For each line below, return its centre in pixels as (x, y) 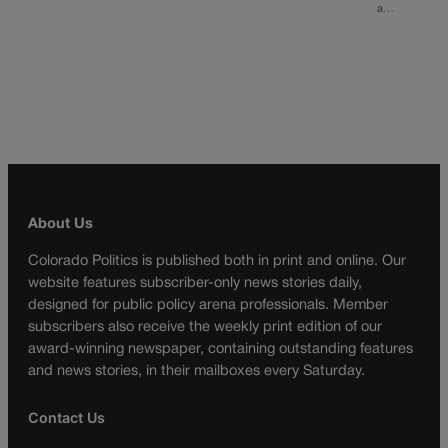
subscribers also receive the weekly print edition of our (205, 327)
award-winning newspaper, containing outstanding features (220, 349)
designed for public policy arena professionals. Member (208, 305)
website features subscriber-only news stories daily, (195, 283)
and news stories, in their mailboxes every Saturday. (196, 371)
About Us (60, 224)
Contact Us (66, 417)
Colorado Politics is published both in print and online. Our (217, 261)
